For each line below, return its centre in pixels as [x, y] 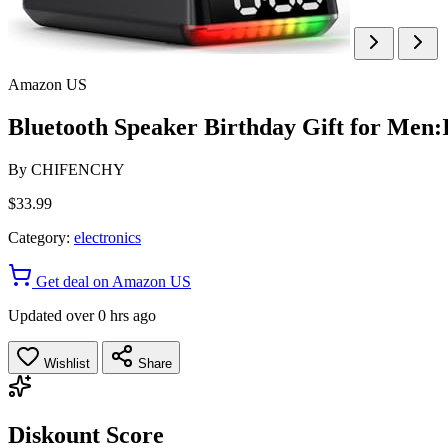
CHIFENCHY [78, 169]
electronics [107, 237]
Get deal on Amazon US [111, 281]
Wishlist [65, 363]
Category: [39, 237]
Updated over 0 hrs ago [82, 315]
